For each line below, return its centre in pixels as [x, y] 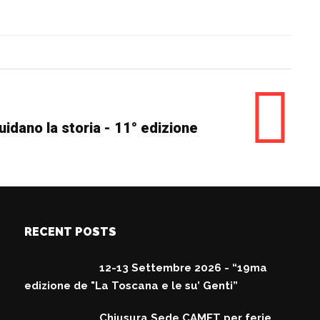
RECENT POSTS [71, 232]
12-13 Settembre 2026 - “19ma [184, 268]
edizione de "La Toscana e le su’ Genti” [131, 286]
